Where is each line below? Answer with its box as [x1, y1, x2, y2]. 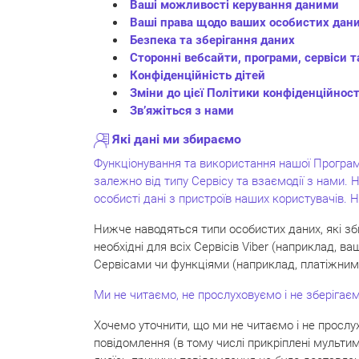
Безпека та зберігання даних [130, 33, 295, 48]
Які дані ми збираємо [112, 131, 241, 147]
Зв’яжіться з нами [130, 103, 234, 119]
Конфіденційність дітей [130, 68, 265, 83]
